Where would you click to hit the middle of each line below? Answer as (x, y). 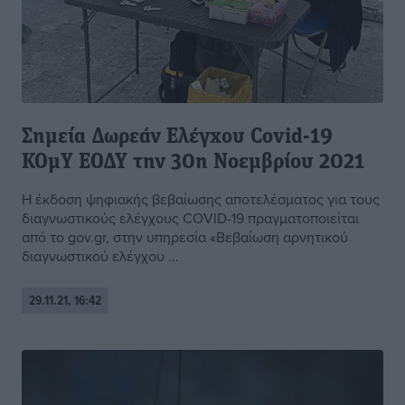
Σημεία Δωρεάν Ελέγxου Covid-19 (177, 138)
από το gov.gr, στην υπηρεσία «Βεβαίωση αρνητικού (185, 237)
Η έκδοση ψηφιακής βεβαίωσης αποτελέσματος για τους (201, 199)
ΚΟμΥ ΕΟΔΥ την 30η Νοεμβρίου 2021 (193, 163)
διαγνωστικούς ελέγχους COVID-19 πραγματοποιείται (190, 218)
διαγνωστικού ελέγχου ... (100, 256)
